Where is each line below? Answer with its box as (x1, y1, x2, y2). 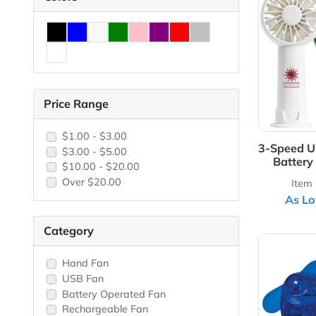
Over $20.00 (68, 230, 135, 245)
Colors (49, 23, 87, 39)
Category (49, 284, 105, 300)
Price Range (49, 142, 121, 159)
